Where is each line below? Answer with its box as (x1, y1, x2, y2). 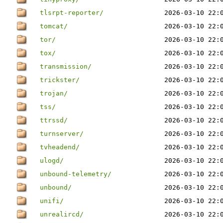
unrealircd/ (40, 211, 84, 218)
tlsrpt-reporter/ (40, 9, 104, 16)
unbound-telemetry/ (40, 170, 111, 178)
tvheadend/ (40, 143, 80, 151)
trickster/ (40, 76, 80, 84)
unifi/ (40, 197, 64, 205)
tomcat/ (40, 22, 68, 30)
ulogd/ (40, 157, 64, 164)
